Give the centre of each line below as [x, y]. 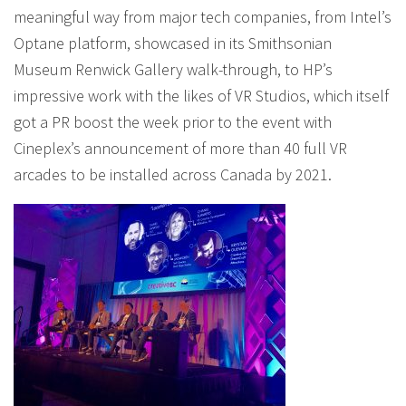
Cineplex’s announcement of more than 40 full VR [180, 148]
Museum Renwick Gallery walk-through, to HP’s [173, 69]
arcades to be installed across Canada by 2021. [173, 174]
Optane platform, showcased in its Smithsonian [173, 43]
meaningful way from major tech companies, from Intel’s [203, 17]
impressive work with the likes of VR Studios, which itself [201, 96]
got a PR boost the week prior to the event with [173, 122]
